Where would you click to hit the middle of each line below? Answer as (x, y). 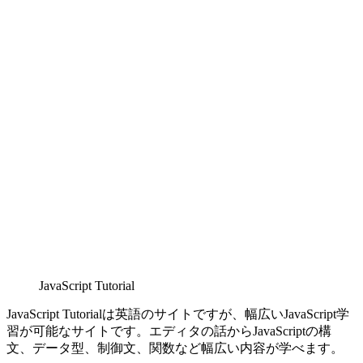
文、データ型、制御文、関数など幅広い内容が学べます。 (175, 348)
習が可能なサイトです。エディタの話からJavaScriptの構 (169, 331)
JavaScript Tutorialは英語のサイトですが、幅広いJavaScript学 (178, 314)
